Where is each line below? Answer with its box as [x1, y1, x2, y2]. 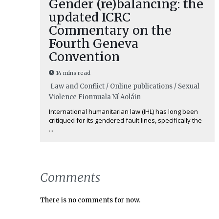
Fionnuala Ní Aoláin [78, 93, 141, 102]
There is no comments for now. [40, 196, 140, 204]
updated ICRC [48, 9, 131, 25]
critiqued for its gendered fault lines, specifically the [48, 116, 202, 125]
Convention [48, 49, 120, 65]
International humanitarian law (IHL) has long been [48, 107, 198, 116]
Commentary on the [48, 22, 172, 39]
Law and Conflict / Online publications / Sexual [48, 82, 199, 91]
